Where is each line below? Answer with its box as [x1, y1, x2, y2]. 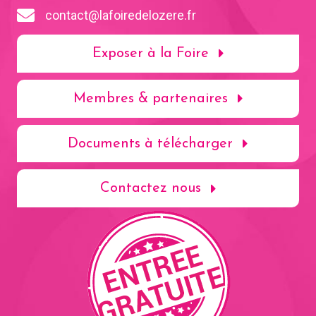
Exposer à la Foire [92, 46, 209, 61]
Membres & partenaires [73, 91, 228, 106]
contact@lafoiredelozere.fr [45, 8, 196, 23]
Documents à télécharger [68, 136, 233, 151]
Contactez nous [99, 181, 201, 196]
